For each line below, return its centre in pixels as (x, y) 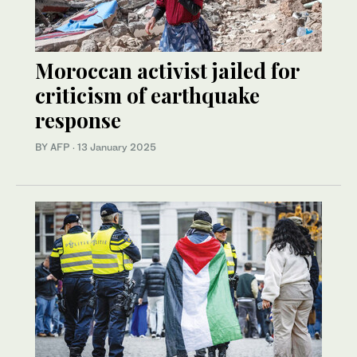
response (78, 120)
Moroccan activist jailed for (167, 71)
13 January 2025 (117, 147)
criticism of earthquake (147, 96)
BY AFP (54, 147)
